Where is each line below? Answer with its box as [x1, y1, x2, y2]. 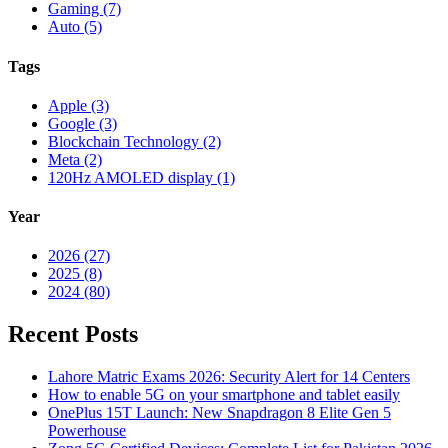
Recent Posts [8, 321, 138, 348]
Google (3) [48, 114, 117, 132]
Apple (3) [48, 96, 109, 114]
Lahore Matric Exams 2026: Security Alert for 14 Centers [48, 368, 410, 386]
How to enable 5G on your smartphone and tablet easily [48, 386, 400, 404]
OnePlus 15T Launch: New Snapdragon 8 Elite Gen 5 [48, 404, 391, 422]
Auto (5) [48, 18, 102, 36]
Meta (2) [48, 150, 102, 168]
